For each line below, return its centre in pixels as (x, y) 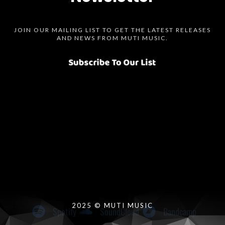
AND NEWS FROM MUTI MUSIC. (113, 38)
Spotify (64, 163)
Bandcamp (180, 163)
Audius (102, 185)
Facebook (199, 185)
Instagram (50, 185)
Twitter (148, 185)
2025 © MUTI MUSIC (113, 205)
